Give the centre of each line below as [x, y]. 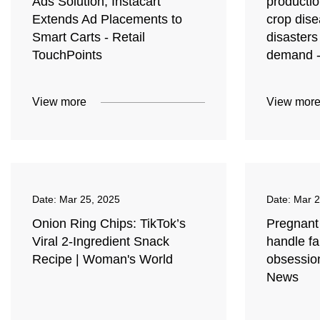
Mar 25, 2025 [90, 200]
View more [59, 102]
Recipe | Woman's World [102, 260]
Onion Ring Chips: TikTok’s [109, 224]
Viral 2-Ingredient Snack [101, 242]
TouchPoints [67, 55]
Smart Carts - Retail [89, 37]
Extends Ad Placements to [107, 20]
